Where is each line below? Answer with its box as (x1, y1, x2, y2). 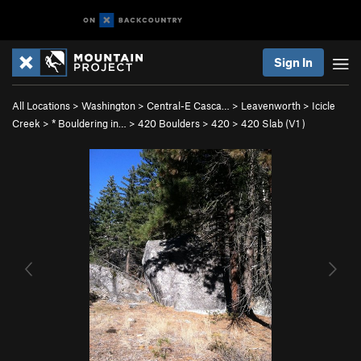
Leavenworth (241, 99, 301, 112)
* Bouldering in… (52, 117, 127, 130)
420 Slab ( (241, 117, 288, 130)
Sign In (274, 55, 313, 69)
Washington (81, 99, 135, 112)
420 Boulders (138, 117, 200, 130)
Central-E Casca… (147, 99, 230, 112)
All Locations (12, 99, 70, 112)
